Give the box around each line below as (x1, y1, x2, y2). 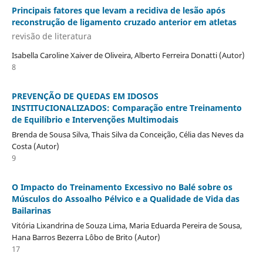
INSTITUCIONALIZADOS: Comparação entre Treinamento (11, 102, 242, 113)
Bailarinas (11, 204, 51, 216)
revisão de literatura (11, 30, 92, 42)
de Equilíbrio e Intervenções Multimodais (11, 113, 178, 125)
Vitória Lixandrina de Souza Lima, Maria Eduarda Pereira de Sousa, (11, 220, 242, 231)
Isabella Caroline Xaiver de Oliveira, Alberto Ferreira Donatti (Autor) (11, 49, 245, 60)
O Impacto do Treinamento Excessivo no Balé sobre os (11, 181, 232, 193)
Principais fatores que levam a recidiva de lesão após (11, 5, 225, 16)
